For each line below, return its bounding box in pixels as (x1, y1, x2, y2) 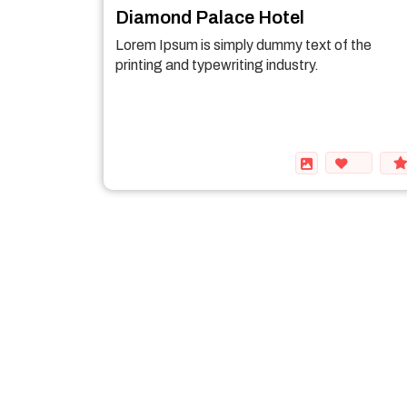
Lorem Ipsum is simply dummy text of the (115, 37, 372, 53)
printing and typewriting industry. (115, 57, 319, 73)
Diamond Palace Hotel (115, 7, 304, 27)
